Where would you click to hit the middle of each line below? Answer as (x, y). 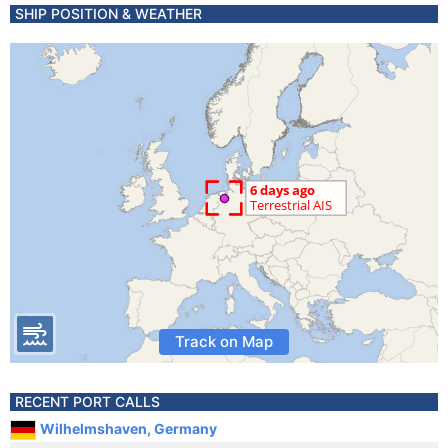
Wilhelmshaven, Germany (128, 428)
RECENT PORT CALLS (87, 401)
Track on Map (224, 341)
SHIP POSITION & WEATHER (108, 13)
